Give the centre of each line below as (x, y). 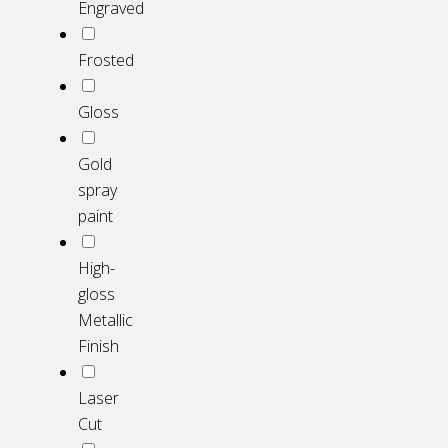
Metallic (105, 320)
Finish (98, 346)
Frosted (106, 60)
